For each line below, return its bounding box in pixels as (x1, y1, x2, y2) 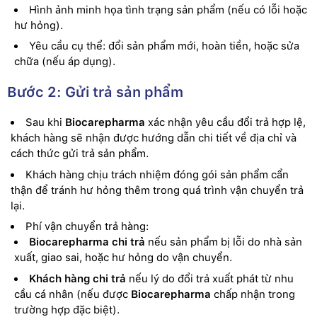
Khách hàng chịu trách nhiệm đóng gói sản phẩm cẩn (25, 168, 289, 181)
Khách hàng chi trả (29, 272, 126, 285)
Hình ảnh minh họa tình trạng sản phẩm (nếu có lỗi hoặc (29, 3, 307, 16)
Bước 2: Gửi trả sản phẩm (7, 83, 183, 100)
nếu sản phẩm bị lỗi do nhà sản (145, 236, 302, 248)
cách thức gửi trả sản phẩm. (11, 147, 149, 160)
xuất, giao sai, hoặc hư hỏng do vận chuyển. (14, 251, 232, 264)
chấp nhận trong (211, 287, 295, 301)
